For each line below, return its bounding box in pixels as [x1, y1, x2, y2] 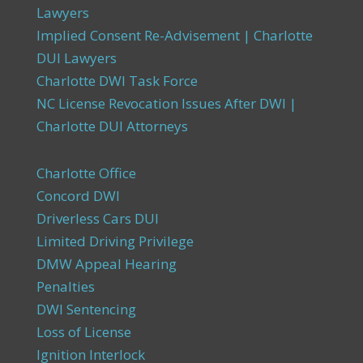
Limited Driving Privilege [36, 232, 194, 250]
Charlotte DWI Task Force [36, 71, 198, 90]
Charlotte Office [36, 164, 136, 182]
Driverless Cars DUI [36, 209, 159, 228]
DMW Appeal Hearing [36, 254, 177, 273]
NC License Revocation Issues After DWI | [36, 94, 297, 113]
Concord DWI [36, 186, 120, 205]
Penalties [36, 277, 95, 296]
